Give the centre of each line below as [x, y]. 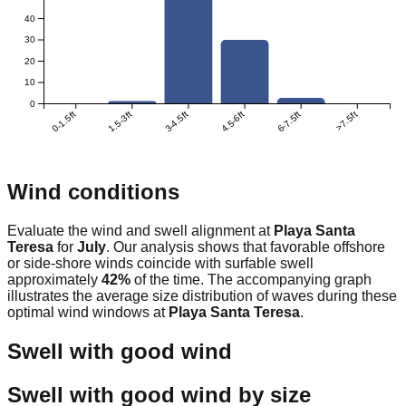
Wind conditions [93, 191]
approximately [53, 279]
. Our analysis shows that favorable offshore [246, 246]
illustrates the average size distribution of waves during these [202, 295]
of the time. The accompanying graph [251, 279]
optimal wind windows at [88, 312]
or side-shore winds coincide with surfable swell [160, 263]
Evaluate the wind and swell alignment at [140, 230]
